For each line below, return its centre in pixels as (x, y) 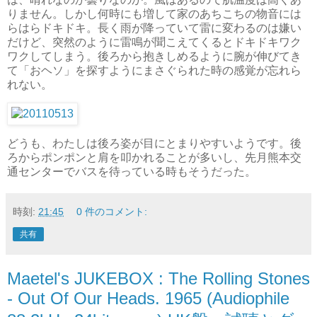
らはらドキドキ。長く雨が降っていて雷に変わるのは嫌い (154, 28)
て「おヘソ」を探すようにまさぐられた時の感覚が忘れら (154, 70)
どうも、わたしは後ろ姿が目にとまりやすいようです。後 (154, 144)
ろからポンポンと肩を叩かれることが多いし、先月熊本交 (154, 158)
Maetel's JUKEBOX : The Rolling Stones (158, 279)
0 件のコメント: (112, 212)
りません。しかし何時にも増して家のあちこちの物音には (154, 13)
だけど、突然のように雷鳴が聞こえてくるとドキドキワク (154, 42)
